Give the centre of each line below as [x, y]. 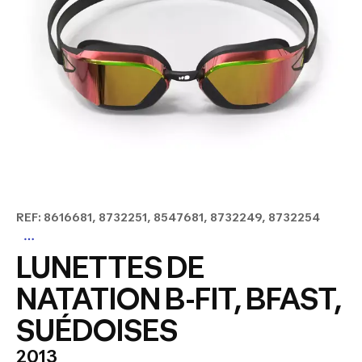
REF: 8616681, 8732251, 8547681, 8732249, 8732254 [168, 217]
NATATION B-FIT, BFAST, [179, 299]
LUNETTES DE [110, 267]
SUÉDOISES [97, 330]
